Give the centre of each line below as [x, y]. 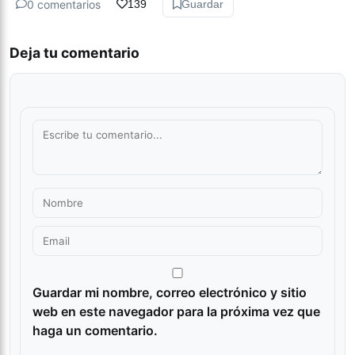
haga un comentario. [95, 330]
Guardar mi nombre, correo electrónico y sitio [170, 292]
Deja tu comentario [74, 53]
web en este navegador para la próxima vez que [176, 311]
